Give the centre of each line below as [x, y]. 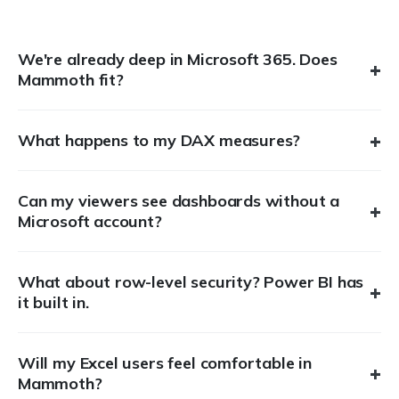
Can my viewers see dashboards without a [179, 201]
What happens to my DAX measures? [159, 140]
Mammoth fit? [71, 80]
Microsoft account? [90, 221]
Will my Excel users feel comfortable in [165, 363]
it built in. [53, 302]
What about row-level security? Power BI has [191, 282]
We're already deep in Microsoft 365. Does [178, 59]
